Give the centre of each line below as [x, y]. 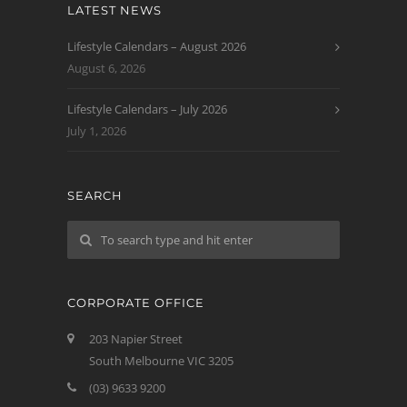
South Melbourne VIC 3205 [161, 361]
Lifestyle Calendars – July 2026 [147, 109]
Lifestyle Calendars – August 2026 [157, 46]
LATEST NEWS [114, 10]
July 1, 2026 [97, 131]
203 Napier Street [136, 339]
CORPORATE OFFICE [136, 303]
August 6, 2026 [106, 68]
